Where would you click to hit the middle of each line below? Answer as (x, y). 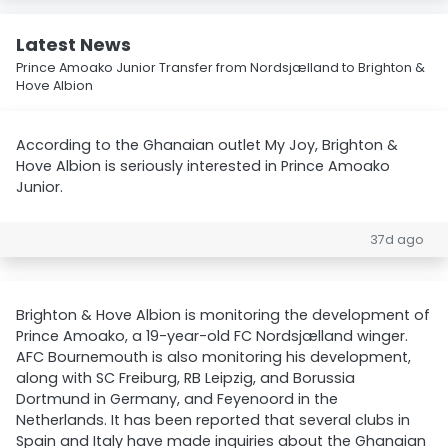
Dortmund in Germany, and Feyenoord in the (177, 399)
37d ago (397, 239)
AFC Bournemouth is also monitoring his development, (213, 357)
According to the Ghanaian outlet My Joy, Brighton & (207, 145)
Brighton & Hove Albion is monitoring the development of (223, 315)
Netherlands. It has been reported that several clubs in (213, 420)
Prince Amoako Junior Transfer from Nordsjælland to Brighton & (220, 67)
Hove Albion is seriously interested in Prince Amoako (203, 166)
